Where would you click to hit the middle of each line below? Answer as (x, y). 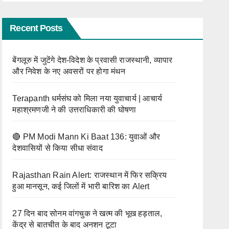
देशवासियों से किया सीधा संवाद (58, 148)
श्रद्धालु (158, 12)
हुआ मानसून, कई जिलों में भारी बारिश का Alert (81, 186)
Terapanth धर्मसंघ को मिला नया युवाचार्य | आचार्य (87, 98)
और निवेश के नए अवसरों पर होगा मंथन (69, 71)
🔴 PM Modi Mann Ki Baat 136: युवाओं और (86, 137)
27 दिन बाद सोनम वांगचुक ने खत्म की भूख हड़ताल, (87, 213)
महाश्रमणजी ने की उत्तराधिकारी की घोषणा (74, 110)
